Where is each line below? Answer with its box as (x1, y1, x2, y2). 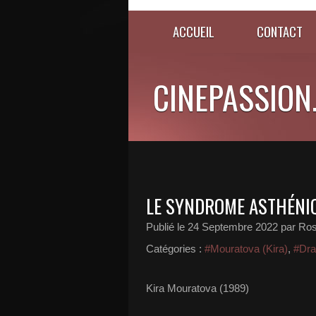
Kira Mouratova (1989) (146, 282, 249, 294)
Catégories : (146, 243, 202, 255)
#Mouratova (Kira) (205, 243, 288, 255)
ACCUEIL (173, 22, 214, 41)
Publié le (146, 221, 188, 233)
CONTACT (257, 22, 303, 41)
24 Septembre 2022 (188, 221, 278, 233)
